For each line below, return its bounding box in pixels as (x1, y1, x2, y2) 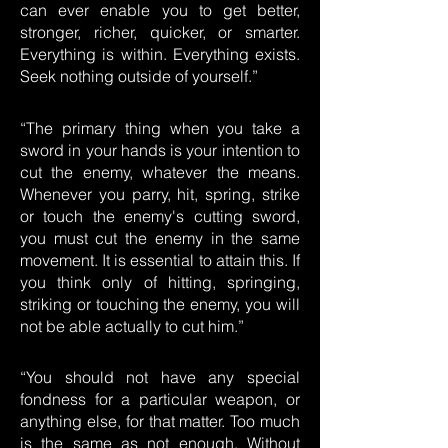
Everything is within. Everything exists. (20, 44, 300, 64)
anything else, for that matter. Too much (20, 411, 300, 431)
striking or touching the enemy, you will (20, 294, 300, 314)
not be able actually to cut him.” (20, 316, 244, 336)
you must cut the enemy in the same (20, 228, 300, 248)
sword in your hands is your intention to (20, 140, 300, 160)
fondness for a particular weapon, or (20, 389, 300, 409)
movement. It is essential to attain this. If (20, 250, 300, 270)
